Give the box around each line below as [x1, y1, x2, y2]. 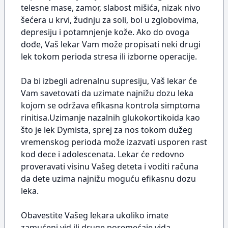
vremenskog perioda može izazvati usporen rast [21, 136, 207, 148]
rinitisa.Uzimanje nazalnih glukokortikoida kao [21, 112, 200, 123]
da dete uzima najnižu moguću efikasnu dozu [21, 173, 196, 184]
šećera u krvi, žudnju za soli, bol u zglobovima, [21, 14, 198, 25]
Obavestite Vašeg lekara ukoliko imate [21, 210, 168, 221]
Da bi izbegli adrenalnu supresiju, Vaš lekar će [21, 75, 197, 87]
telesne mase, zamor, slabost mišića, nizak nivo [21, 2, 201, 13]
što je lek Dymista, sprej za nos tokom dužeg [21, 124, 192, 135]
